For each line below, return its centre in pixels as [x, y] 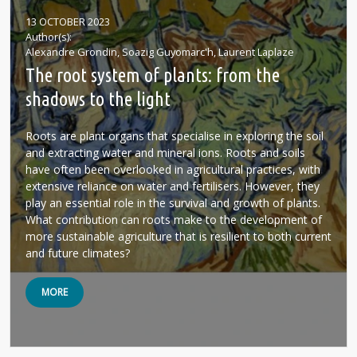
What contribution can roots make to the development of [174, 220]
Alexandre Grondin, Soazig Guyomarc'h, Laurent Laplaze [160, 52]
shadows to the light [98, 99]
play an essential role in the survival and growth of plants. [173, 203]
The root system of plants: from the [153, 75]
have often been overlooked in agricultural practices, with [173, 169]
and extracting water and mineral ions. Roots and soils [165, 153]
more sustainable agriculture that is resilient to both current [178, 236]
